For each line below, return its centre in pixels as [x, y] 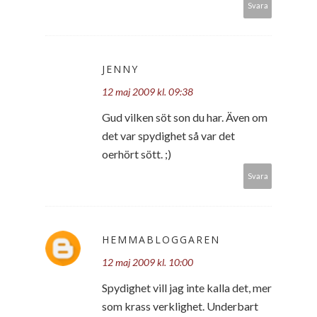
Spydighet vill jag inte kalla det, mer [187, 287]
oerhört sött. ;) [137, 154]
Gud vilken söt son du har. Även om [185, 117]
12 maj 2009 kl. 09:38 [148, 91]
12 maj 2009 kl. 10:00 [148, 262]
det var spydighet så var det [168, 135]
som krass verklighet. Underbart [180, 306]
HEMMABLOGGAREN [161, 239]
